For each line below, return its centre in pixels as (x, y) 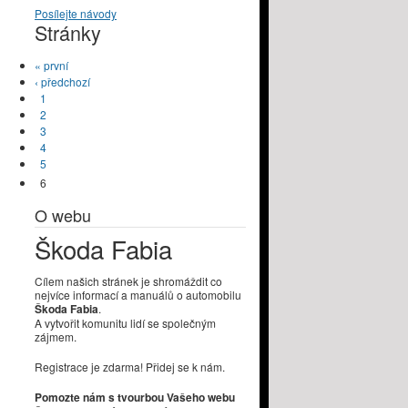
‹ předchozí (62, 82)
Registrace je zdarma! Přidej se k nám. (130, 366)
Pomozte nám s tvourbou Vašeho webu (135, 397)
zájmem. (56, 336)
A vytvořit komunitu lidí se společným (125, 322)
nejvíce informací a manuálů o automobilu (138, 294)
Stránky (68, 33)
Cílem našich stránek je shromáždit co (128, 280)
